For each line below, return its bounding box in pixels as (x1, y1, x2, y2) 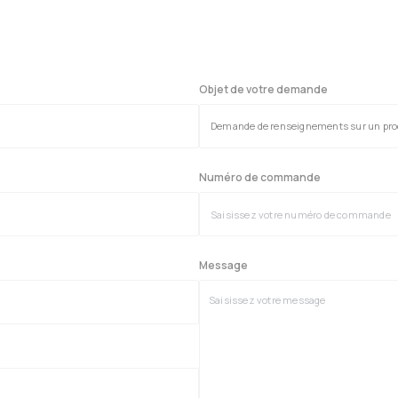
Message (199, 258, 248, 273)
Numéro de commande (199, 170, 321, 185)
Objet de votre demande (199, 82, 328, 97)
